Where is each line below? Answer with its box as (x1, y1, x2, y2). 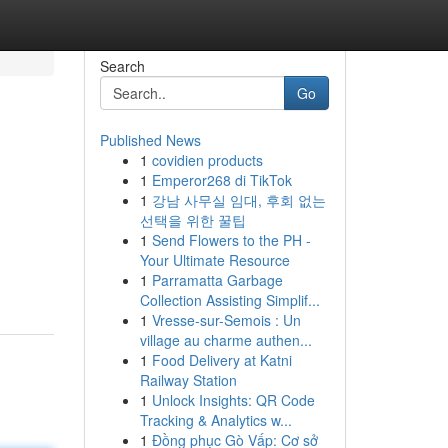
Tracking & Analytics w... (139, 410, 292, 430)
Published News (99, 130, 201, 150)
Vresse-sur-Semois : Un (151, 310, 301, 330)
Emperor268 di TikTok (151, 170, 292, 190)
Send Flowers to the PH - (151, 230, 311, 250)
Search (99, 56, 145, 76)
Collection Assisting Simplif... (139, 290, 320, 310)
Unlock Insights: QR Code (151, 390, 315, 410)
